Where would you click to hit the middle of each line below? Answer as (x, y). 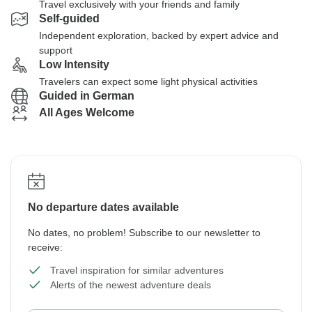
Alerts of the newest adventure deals (131, 285)
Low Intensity (74, 64)
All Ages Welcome (87, 112)
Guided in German (87, 96)
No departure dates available (103, 207)
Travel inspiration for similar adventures (137, 270)
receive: (45, 247)
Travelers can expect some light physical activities (148, 81)
